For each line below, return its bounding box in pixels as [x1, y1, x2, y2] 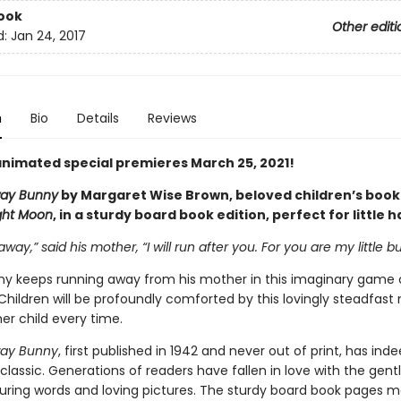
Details [76, 109, 119, 127]
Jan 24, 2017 [10, 27, 86, 46]
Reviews [147, 109, 197, 127]
